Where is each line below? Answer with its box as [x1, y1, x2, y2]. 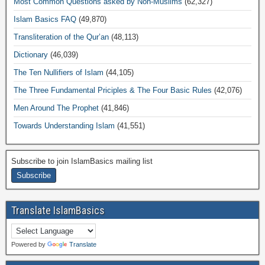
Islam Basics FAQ [14, 15, 76, 24]
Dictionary [14, 50, 48, 59]
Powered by [11, 241, 47, 248]
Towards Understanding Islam [14, 121, 115, 130]
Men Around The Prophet [14, 104, 99, 112]
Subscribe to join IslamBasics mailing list [11, 157, 153, 166]
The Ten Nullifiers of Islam [14, 68, 104, 77]
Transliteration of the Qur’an [14, 33, 109, 41]
